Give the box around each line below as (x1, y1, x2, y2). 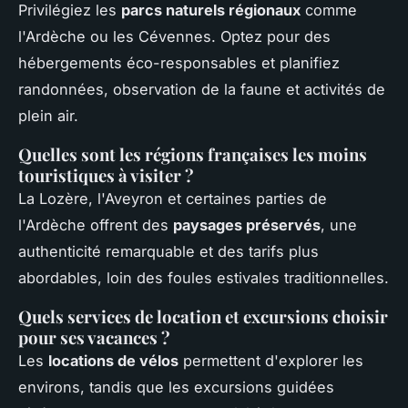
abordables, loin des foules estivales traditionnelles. (18, 269, 389, 288)
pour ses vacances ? (18, 326, 170, 350)
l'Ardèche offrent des (18, 216, 173, 235)
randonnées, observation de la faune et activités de (18, 80, 385, 99)
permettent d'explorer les (178, 352, 363, 371)
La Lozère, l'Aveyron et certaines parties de (18, 189, 327, 209)
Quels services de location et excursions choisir (18, 305, 388, 329)
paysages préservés (173, 216, 321, 235)
